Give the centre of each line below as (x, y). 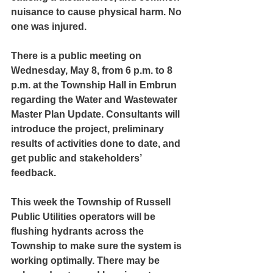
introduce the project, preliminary (89, 129)
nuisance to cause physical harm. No (97, 12)
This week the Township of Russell (92, 202)
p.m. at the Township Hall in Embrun (95, 85)
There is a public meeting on (77, 56)
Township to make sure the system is (97, 246)
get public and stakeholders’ (77, 158)
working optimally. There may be (87, 261)
